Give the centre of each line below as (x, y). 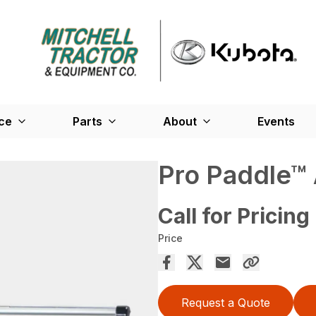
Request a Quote (226, 303)
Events (276, 121)
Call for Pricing (234, 216)
